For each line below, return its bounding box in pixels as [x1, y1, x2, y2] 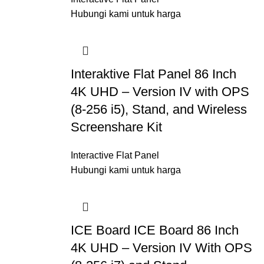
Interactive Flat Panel [70, 150, 159, 160]
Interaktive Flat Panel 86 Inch [70, 67, 236, 81]
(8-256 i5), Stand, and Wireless [70, 102, 247, 117]
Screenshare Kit [70, 120, 162, 134]
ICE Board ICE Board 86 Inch [70, 223, 239, 237]
